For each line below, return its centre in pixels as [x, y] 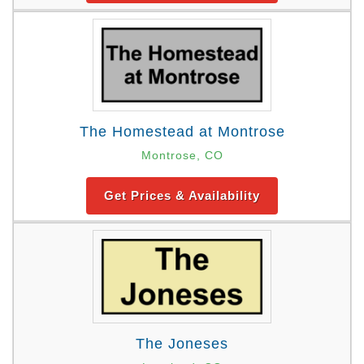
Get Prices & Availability [182, 196]
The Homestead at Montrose [182, 132]
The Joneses [182, 343]
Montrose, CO [182, 156]
